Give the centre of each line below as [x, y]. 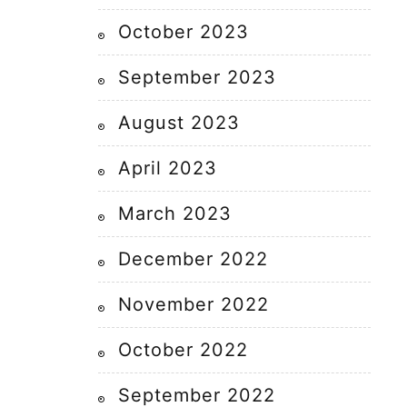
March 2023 [175, 213]
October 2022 [183, 350]
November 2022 [194, 304]
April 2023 [168, 168]
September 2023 [197, 77]
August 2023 [179, 123]
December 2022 [193, 259]
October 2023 [184, 32]
